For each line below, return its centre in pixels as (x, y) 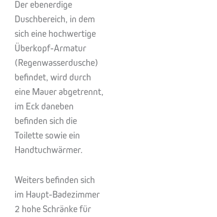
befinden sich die (46, 121)
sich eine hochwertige (55, 34)
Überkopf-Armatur (50, 48)
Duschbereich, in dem (55, 19)
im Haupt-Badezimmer (57, 194)
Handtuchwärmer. (49, 150)
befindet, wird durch (53, 77)
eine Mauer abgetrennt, (59, 92)
